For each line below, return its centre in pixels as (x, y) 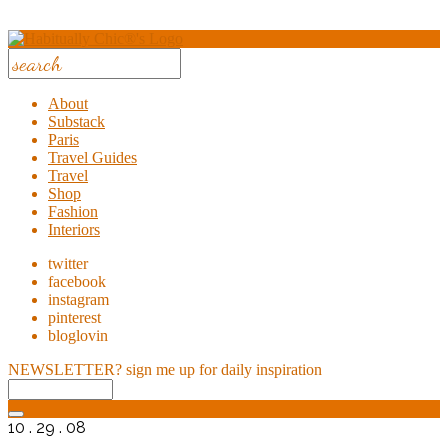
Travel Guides (92, 157)
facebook (77, 281)
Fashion (73, 211)
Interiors (74, 229)
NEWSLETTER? (65, 369)
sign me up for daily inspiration (224, 369)
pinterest (74, 317)
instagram (78, 299)
